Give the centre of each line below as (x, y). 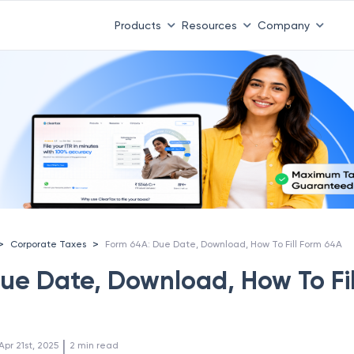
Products (137, 25)
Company (283, 25)
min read (98, 345)
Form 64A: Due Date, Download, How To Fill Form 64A (224, 244)
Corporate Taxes (49, 244)
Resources (209, 25)
